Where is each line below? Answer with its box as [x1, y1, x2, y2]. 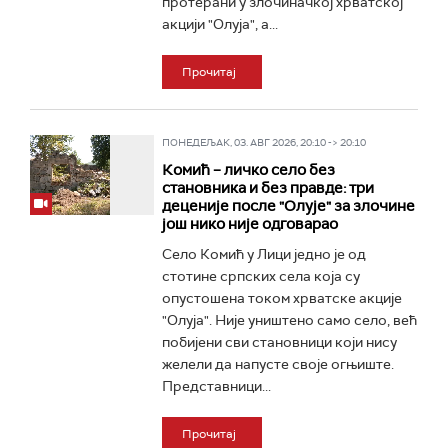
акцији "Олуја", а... [161, 15, 278, 33]
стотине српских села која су [161, 267, 360, 285]
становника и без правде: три [161, 178, 374, 198]
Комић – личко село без [161, 160, 335, 180]
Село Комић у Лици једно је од [161, 245, 366, 263]
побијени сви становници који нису [161, 333, 397, 351]
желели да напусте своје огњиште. [161, 355, 394, 373]
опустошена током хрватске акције [161, 289, 402, 307]
